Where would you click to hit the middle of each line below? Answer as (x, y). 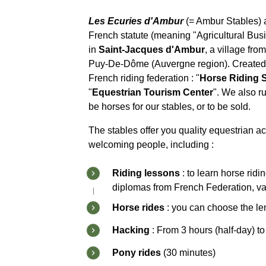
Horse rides (139, 208)
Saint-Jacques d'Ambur (152, 50)
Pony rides (137, 253)
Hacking (131, 230)
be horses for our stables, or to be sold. (171, 107)
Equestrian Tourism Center (153, 92)
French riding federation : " (144, 78)
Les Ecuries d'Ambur (136, 21)
